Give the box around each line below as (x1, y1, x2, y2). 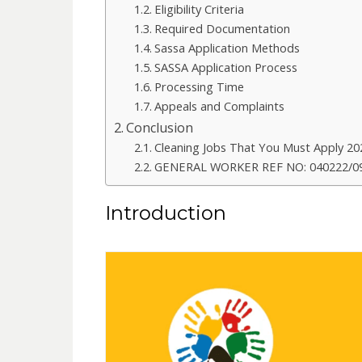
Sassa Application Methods (154, 39, 301, 56)
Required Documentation (154, 19, 291, 36)
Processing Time (154, 78, 245, 95)
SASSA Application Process (154, 58, 298, 75)
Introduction (104, 200, 226, 225)
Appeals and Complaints (154, 97, 285, 114)
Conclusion (125, 118, 193, 137)
